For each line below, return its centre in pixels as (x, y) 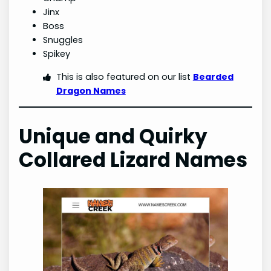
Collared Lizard (97, 160)
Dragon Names (91, 90)
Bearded (213, 77)
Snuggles (63, 40)
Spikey (57, 54)
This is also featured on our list (124, 77)
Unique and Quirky (113, 136)
